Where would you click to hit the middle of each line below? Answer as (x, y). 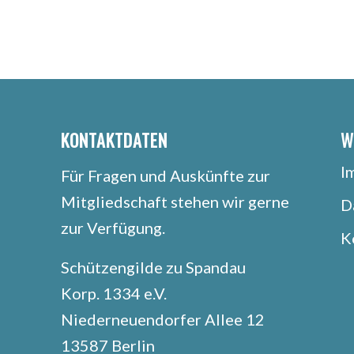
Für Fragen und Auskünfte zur (166, 175)
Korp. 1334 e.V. (114, 293)
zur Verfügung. (113, 227)
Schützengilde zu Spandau (153, 267)
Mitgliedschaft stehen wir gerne (175, 201)
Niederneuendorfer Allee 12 (163, 319)
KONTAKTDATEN (114, 139)
